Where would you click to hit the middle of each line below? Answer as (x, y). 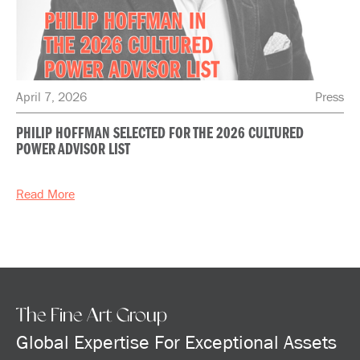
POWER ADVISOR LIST (73, 151)
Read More (45, 194)
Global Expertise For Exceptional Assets (176, 342)
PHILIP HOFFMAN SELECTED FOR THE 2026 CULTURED (160, 135)
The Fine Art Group (92, 316)
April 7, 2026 (51, 97)
